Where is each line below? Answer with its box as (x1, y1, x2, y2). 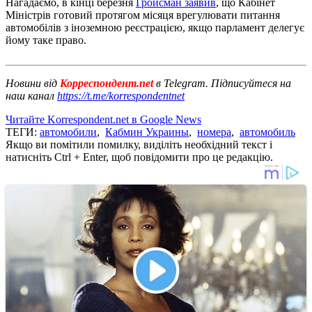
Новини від (6, 77, 57, 89)
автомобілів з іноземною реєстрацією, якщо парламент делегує (6, 21, 304, 33)
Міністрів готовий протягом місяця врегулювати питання (6, 8, 280, 21)
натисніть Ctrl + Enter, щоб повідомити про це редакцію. (6, 150, 273, 163)
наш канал (6, 89, 57, 102)
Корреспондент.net (57, 77, 156, 89)
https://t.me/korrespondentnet (57, 89, 185, 102)
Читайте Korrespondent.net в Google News (6, 113, 201, 125)
